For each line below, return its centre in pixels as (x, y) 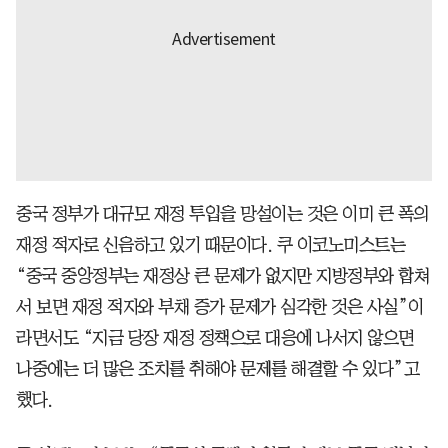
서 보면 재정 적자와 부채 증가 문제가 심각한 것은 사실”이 (220, 306)
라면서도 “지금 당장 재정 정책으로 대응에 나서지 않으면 (215, 337)
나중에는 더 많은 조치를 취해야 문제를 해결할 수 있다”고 (217, 368)
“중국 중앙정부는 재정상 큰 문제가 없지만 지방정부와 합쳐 (222, 275)
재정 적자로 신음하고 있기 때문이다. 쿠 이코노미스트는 (210, 244)
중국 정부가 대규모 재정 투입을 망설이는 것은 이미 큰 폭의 (222, 213)
